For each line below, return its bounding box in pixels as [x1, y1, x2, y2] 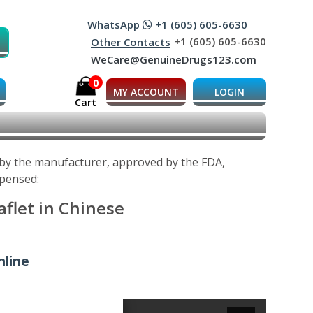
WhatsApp [87, 17, 143, 32]
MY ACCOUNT [113, 85, 179, 99]
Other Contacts [91, 35, 170, 50]
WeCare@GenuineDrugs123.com [91, 52, 256, 67]
